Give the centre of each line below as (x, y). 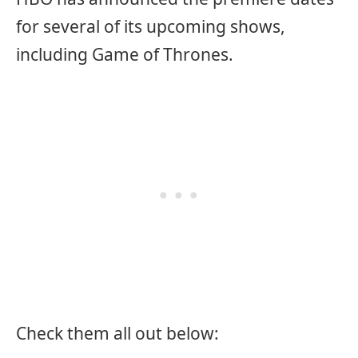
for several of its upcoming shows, (151, 26)
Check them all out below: (117, 334)
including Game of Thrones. (125, 54)
